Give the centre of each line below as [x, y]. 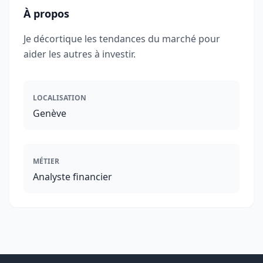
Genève [50, 113]
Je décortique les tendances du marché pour [122, 39]
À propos [46, 14]
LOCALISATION [60, 98]
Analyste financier [73, 177]
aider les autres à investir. [80, 54]
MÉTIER [46, 161]
